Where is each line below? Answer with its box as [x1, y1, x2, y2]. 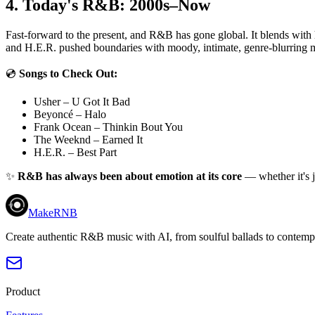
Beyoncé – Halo [34, 108, 106, 121]
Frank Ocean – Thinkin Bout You [34, 121, 183, 134]
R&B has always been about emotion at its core [18, 170, 242, 183]
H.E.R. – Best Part [34, 146, 117, 159]
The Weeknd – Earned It [34, 134, 143, 146]
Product [6, 285, 40, 298]
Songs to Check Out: [19, 67, 117, 80]
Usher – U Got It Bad [34, 96, 130, 108]
